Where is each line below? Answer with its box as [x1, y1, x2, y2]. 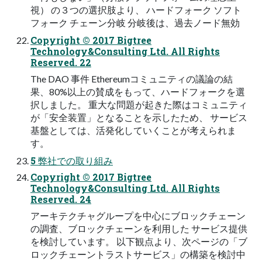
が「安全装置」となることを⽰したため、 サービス [30, 112, 247, 123]
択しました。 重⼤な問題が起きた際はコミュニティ [30, 99, 247, 111]
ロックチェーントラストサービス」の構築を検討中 [30, 249, 246, 260]
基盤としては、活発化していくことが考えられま [30, 125, 236, 136]
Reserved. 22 [30, 56, 91, 69]
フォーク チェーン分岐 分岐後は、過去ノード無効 [30, 17, 240, 29]
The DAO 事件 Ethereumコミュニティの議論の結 [30, 73, 233, 85]
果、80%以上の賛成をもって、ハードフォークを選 [30, 86, 245, 98]
